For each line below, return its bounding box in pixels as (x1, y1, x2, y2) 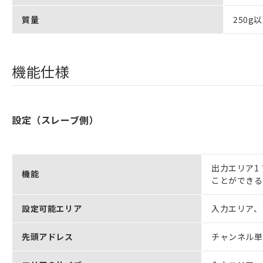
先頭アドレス (22, 230, 73, 242)
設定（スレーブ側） (12, 112, 99, 127)
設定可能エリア (22, 202, 82, 214)
